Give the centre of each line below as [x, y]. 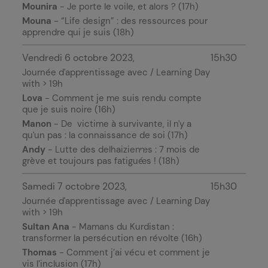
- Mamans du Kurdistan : [122, 227]
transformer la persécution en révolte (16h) [112, 238]
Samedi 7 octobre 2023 [74, 186]
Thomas [39, 252]
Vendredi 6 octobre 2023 [77, 58]
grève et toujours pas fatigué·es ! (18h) [101, 161]
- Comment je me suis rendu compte [122, 98]
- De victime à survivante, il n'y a [121, 124]
